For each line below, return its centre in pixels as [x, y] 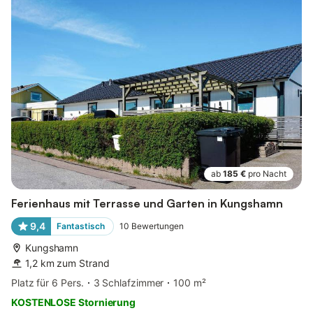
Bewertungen [157, 226]
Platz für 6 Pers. [48, 282]
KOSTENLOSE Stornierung [74, 302]
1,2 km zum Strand [67, 263]
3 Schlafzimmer [129, 282]
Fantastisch [80, 226]
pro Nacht [267, 173]
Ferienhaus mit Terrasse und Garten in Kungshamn [147, 203]
